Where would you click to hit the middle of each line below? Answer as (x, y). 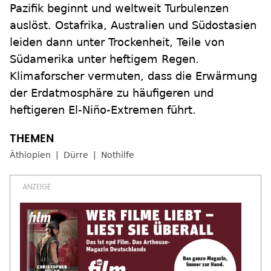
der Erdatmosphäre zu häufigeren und (112, 93)
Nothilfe (118, 155)
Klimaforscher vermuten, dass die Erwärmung (133, 76)
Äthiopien (30, 155)
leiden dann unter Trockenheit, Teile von (117, 42)
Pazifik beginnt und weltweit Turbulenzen (119, 8)
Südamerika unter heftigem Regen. (104, 59)
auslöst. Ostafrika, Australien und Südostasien (133, 25)
